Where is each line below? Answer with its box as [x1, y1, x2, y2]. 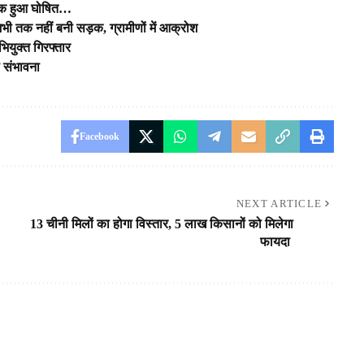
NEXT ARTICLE [236, 197, 323, 210]
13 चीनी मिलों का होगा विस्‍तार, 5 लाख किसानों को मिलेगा [29, 216, 293, 231]
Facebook [79, 130, 119, 142]
